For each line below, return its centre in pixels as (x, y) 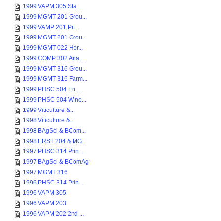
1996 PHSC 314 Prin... (53, 183)
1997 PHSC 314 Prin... (53, 151)
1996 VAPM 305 (44, 193)
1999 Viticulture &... (49, 110)
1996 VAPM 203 (44, 203)
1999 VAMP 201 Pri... (51, 27)
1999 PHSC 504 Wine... (55, 100)
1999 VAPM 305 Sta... (52, 6)
